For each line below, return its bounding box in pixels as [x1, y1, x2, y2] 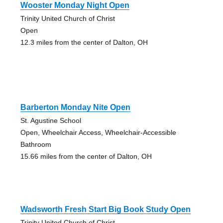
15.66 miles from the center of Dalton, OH [20, 152, 152, 161]
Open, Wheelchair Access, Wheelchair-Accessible [20, 128, 176, 137]
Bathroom [20, 140, 51, 149]
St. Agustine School [20, 116, 81, 125]
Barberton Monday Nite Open [20, 103, 130, 112]
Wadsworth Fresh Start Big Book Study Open [20, 205, 191, 214]
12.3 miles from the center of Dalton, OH [20, 38, 148, 47]
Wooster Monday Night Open [20, 1, 129, 10]
